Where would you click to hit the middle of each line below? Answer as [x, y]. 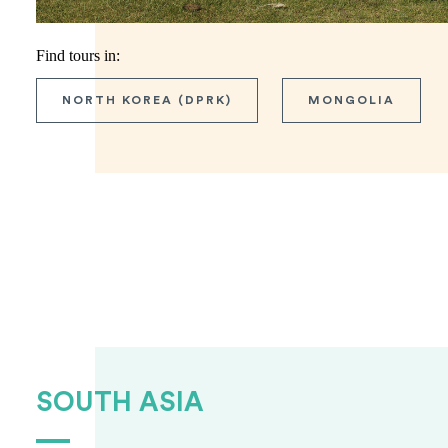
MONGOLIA [351, 100]
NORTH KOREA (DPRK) [147, 100]
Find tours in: [78, 56]
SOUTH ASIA [120, 403]
